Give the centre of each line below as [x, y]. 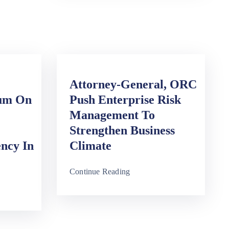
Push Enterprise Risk [125, 100]
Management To [112, 115]
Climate [90, 146]
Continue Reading [100, 172]
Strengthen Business [122, 131]
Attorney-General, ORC [133, 85]
